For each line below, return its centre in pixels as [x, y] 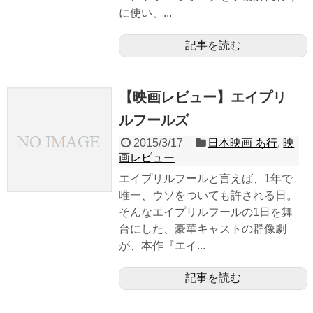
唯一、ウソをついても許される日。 [208, 196]
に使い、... [145, 13]
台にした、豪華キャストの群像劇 [203, 229]
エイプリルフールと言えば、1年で [206, 179]
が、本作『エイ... [162, 246]
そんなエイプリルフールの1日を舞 [206, 212]
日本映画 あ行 [243, 143]
